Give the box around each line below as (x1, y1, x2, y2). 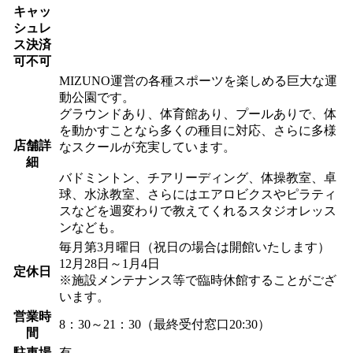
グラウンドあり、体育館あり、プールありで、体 (59, 106, 336, 121)
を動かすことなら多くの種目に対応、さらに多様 (59, 123, 336, 137)
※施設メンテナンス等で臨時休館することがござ (59, 273, 336, 287)
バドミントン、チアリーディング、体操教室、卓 (59, 170, 336, 184)
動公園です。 (59, 90, 135, 104)
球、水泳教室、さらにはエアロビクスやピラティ (59, 187, 336, 201)
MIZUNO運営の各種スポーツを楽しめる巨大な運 (59, 73, 337, 87)
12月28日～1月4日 (59, 256, 160, 270)
